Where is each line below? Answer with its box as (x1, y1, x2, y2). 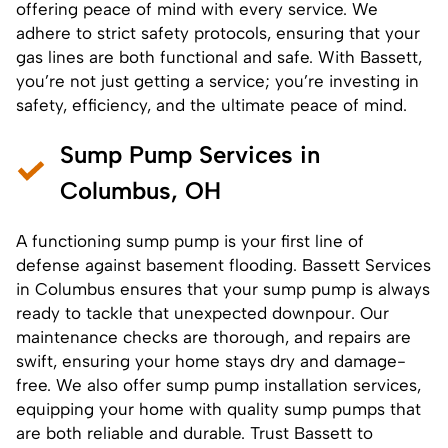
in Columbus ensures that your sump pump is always (16, 278, 430, 299)
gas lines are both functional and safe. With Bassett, (16, 46, 422, 67)
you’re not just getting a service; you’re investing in (16, 70, 419, 91)
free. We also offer (16, 374, 166, 395)
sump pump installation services (166, 374, 417, 395)
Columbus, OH (60, 175, 221, 205)
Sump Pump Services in (60, 139, 320, 169)
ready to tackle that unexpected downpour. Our (16, 302, 389, 323)
